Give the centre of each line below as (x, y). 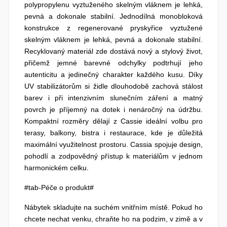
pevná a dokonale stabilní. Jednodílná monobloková (113, 16)
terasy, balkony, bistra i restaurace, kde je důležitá (113, 133)
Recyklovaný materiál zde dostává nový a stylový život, (113, 51)
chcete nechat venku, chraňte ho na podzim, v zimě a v (113, 219)
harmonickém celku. (57, 167)
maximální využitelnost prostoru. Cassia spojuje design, (113, 144)
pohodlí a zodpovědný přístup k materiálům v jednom (113, 156)
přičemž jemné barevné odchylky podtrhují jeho (113, 63)
